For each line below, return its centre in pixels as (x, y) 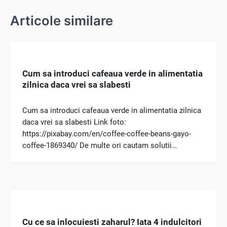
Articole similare (62, 20)
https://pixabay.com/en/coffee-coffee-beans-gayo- (107, 134)
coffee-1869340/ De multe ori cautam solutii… (100, 146)
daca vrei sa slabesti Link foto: (74, 122)
